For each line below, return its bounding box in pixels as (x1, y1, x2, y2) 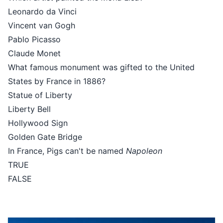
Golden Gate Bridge (8, 132, 82, 142)
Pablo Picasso (8, 34, 61, 45)
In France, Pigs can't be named (8, 146, 126, 156)
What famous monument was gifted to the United (8, 62, 195, 73)
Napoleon (126, 146, 162, 156)
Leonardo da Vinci (8, 6, 77, 17)
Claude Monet (8, 48, 61, 59)
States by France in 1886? (8, 76, 106, 87)
